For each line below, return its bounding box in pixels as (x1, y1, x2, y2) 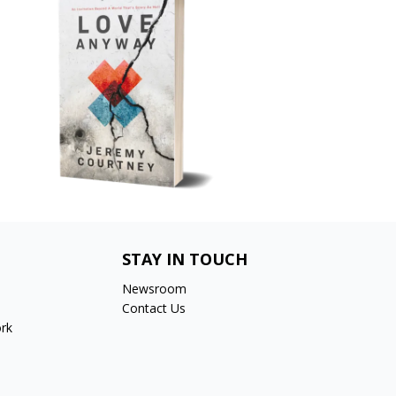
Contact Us (122, 299, 187, 316)
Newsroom (122, 279, 187, 297)
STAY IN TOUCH (122, 247, 248, 270)
